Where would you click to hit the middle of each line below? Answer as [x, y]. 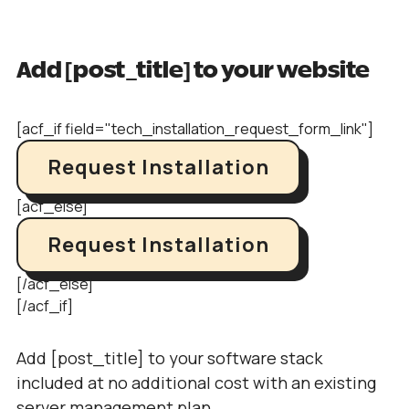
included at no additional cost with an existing [196, 383]
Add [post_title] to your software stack [169, 358]
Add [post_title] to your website [193, 71]
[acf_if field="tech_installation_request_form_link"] [195, 129]
